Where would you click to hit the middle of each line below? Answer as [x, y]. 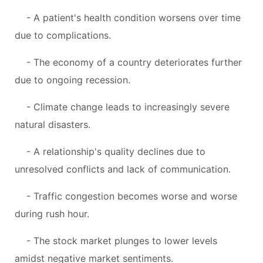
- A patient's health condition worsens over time [134, 17]
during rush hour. [52, 213]
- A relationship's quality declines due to [116, 151]
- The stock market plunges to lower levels [122, 240]
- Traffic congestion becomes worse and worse [132, 196]
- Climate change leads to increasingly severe [128, 107]
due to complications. [63, 35]
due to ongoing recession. [73, 80]
